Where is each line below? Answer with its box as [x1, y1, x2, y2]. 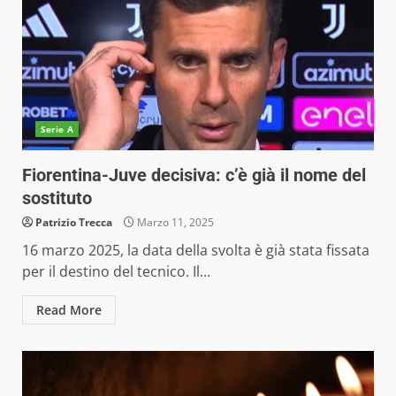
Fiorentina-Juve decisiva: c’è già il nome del [22, 164, 366, 186]
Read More [36, 301, 102, 318]
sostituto [22, 187, 92, 209]
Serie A [41, 123, 73, 135]
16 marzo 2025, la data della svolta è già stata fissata [22, 240, 369, 260]
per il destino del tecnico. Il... [22, 262, 210, 281]
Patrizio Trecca [35, 215, 112, 230]
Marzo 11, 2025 [134, 215, 214, 230]
